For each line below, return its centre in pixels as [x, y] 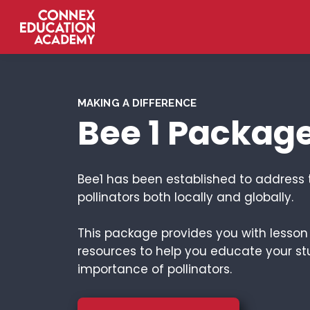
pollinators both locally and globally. [185, 198]
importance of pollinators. [155, 270]
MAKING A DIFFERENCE [137, 103]
